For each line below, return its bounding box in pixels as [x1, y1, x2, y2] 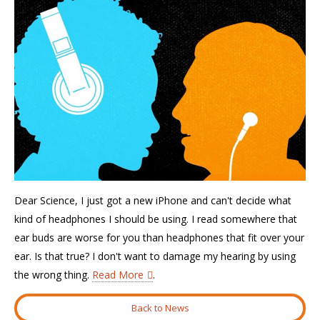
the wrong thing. [14, 268, 92, 281]
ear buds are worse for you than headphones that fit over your [14, 231, 304, 244]
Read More [92, 268, 144, 281]
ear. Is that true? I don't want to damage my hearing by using [14, 249, 296, 263]
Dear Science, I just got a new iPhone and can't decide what [14, 194, 291, 207]
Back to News [131, 301, 189, 314]
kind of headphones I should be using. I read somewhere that [14, 212, 297, 226]
